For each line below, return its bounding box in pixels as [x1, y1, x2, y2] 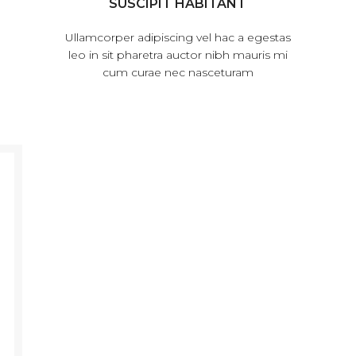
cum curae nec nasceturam [102, 65, 253, 79]
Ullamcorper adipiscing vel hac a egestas [64, 30, 291, 44]
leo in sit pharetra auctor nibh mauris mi [68, 48, 288, 62]
